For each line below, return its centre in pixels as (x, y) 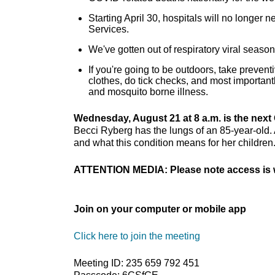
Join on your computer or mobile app (160, 209)
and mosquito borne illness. (148, 92)
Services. (109, 29)
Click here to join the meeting (137, 236)
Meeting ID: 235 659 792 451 (137, 263)
